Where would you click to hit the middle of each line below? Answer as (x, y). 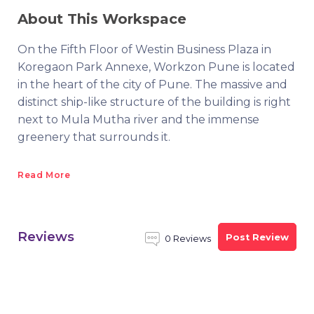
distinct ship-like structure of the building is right (154, 102)
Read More (44, 175)
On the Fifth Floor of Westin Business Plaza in (144, 49)
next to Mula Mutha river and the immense (138, 120)
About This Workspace (102, 19)
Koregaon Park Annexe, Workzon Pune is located (156, 67)
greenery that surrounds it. (94, 137)
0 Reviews (188, 239)
